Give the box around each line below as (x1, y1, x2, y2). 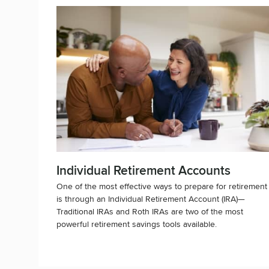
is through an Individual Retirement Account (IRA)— (56, 192, 245, 205)
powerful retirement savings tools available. (56, 217, 217, 230)
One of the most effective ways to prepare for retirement (56, 179, 267, 192)
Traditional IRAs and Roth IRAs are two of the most (56, 204, 243, 217)
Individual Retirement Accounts (56, 161, 231, 180)
